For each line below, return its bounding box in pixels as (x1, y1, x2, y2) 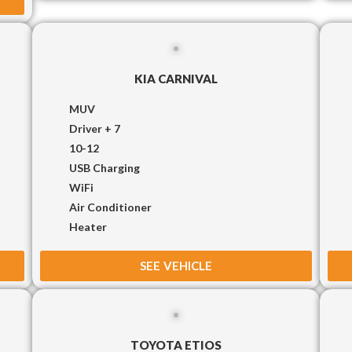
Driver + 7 (68, 121, 120, 135)
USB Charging (68, 160, 140, 174)
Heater (68, 219, 107, 233)
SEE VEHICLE (139, 258, 212, 273)
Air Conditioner (68, 200, 152, 214)
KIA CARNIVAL (134, 71, 218, 86)
